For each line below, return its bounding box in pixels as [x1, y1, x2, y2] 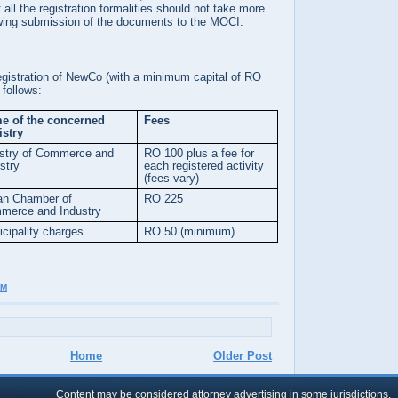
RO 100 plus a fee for [144, 147, 255, 160]
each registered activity [144, 159, 265, 172]
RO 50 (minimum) [144, 225, 235, 238]
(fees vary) [144, 171, 200, 185]
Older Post [213, 349, 272, 362]
